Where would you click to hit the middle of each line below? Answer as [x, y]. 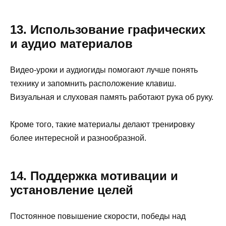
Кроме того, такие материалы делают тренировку [102, 125]
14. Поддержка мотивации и [94, 176]
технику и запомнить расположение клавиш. [93, 84]
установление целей [72, 190]
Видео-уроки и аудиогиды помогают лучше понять [104, 70]
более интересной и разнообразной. [78, 138]
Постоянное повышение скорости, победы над [98, 216]
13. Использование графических [108, 30]
